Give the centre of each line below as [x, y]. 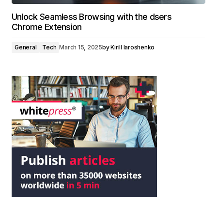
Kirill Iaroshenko [133, 47]
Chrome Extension [47, 27]
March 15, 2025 [81, 47]
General [26, 47]
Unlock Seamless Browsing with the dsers [92, 17]
